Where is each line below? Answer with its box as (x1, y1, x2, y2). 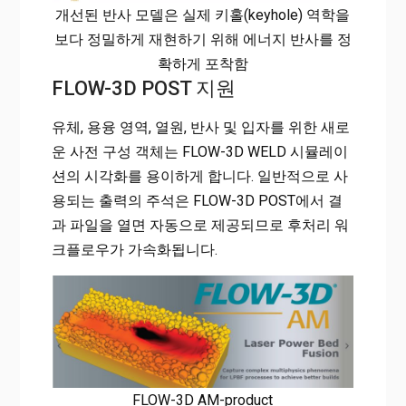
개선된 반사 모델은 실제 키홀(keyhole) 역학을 (55, 6, 351, 24)
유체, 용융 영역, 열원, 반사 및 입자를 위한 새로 (51, 119, 350, 137)
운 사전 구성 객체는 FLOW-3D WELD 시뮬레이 (51, 143, 348, 161)
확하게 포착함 (157, 55, 248, 73)
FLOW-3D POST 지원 (51, 77, 236, 101)
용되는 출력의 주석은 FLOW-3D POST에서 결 (51, 192, 343, 210)
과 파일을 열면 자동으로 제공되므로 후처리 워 (51, 217, 349, 235)
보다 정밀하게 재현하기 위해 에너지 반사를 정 (53, 31, 352, 49)
